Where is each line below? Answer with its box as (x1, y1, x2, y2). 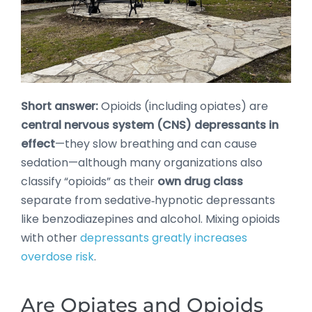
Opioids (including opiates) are (98, 97, 268, 114)
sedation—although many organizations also (21, 154, 263, 171)
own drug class (157, 173, 243, 189)
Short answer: (21, 97, 98, 114)
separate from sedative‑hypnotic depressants (21, 192, 275, 208)
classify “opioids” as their (21, 173, 157, 189)
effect (21, 135, 55, 152)
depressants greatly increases (80, 229, 247, 246)
